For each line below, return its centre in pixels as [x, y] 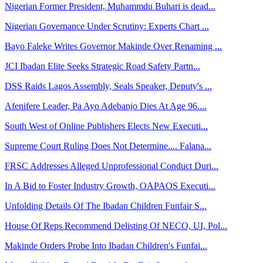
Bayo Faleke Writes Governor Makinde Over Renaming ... [113, 46]
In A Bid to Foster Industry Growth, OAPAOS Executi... [110, 186]
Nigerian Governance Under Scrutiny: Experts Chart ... [107, 26]
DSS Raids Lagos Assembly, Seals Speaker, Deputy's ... [108, 86]
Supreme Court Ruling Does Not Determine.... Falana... [108, 146]
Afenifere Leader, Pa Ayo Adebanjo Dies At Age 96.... [106, 106]
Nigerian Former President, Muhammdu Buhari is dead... [110, 6]
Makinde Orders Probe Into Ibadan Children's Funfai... [106, 246]
